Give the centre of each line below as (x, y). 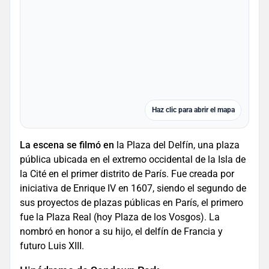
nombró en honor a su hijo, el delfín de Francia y (121, 232)
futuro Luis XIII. (52, 246)
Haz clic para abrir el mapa (193, 110)
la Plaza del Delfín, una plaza (177, 145)
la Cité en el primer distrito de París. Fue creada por (127, 174)
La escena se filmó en (67, 145)
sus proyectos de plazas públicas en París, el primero (131, 203)
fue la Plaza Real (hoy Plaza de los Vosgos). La (120, 217)
